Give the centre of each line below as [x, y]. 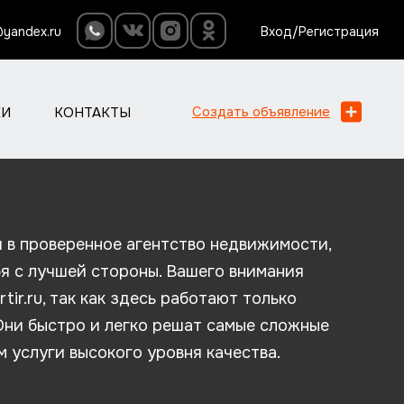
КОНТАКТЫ [92, 112]
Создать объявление [261, 112]
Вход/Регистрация [319, 31]
